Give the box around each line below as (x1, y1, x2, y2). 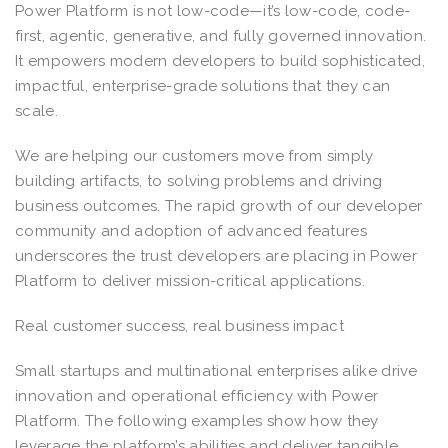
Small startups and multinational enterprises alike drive (15, 361, 418, 380)
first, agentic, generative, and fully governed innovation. (15, 26, 427, 45)
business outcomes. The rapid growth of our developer (15, 196, 423, 215)
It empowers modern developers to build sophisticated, (15, 51, 425, 70)
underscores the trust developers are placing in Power (15, 246, 417, 265)
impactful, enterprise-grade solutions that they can (15, 76, 391, 95)
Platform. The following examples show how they (15, 411, 379, 430)
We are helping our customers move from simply (15, 146, 374, 165)
